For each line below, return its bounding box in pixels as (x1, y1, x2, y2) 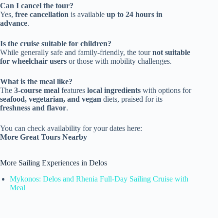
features (59, 86, 87, 94)
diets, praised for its (101, 94, 163, 103)
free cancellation (15, 10, 69, 18)
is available (69, 10, 107, 18)
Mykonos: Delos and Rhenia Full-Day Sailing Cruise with (10, 174, 188, 183)
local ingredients (87, 86, 141, 94)
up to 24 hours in (107, 10, 163, 18)
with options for (141, 86, 191, 94)
